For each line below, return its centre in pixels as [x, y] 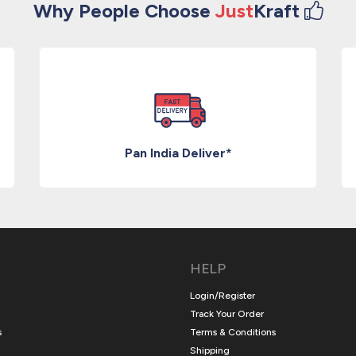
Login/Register [222, 296]
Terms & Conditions [233, 332]
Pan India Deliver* [178, 153]
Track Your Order [227, 314]
